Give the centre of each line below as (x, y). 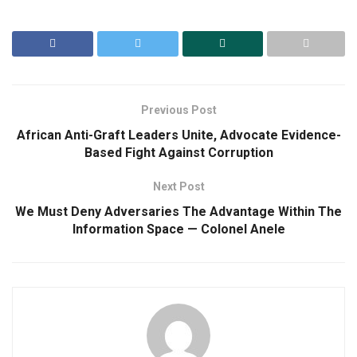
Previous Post (178, 110)
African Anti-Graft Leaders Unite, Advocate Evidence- (178, 135)
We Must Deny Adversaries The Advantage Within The (178, 211)
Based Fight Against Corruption (178, 152)
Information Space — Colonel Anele (178, 229)
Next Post (178, 186)
